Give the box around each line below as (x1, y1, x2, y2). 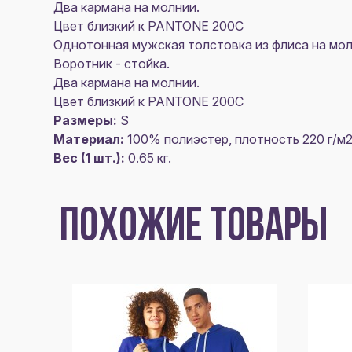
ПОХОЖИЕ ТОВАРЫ (60, 205, 328, 252)
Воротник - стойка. (53, 56, 170, 71)
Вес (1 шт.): (53, 150, 125, 166)
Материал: (53, 131, 124, 147)
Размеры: (53, 112, 117, 128)
